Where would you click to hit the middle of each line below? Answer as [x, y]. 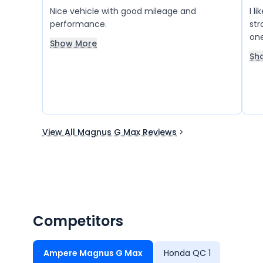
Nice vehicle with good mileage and [123, 11]
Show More [73, 43]
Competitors [78, 221]
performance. [78, 24]
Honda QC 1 [187, 253]
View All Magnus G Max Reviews [109, 132]
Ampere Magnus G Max [93, 253]
